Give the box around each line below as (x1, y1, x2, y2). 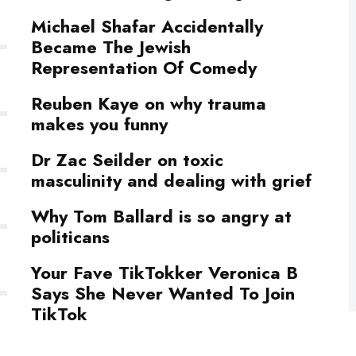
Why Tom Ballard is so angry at (31, 203, 292, 229)
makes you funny (31, 110, 168, 137)
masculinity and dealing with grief (31, 167, 311, 193)
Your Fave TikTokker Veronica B (31, 259, 298, 285)
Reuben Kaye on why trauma (31, 90, 266, 116)
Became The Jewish (31, 33, 191, 60)
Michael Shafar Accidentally (31, 13, 263, 39)
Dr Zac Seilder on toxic (31, 146, 223, 172)
